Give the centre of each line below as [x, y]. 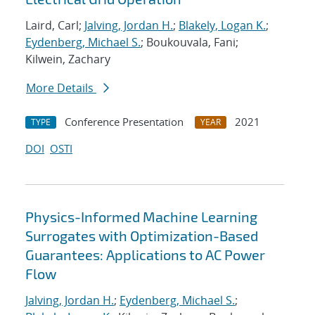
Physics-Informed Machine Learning [141, 217]
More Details [61, 88]
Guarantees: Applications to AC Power [145, 255]
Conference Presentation [124, 122]
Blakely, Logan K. [222, 26]
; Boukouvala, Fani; [189, 43]
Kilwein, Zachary [68, 59]
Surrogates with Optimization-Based [142, 236]
